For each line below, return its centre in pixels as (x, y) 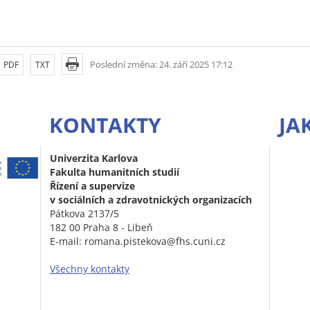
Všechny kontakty (90, 269)
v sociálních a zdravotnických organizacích (151, 200)
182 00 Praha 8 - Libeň (101, 228)
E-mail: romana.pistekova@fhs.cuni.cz (138, 241)
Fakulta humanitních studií (115, 172)
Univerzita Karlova (94, 158)
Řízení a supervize (92, 186)
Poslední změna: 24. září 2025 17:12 (161, 64)
